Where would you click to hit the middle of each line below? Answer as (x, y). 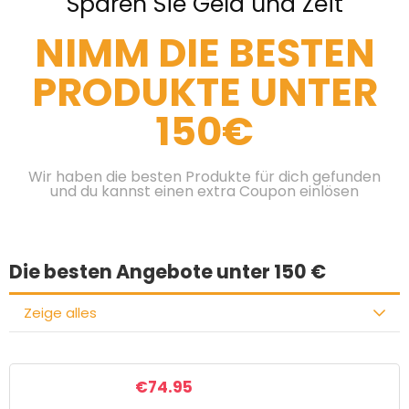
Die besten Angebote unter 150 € (168, 272)
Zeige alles (60, 313)
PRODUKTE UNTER (204, 92)
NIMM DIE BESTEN (204, 53)
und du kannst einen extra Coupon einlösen (204, 191)
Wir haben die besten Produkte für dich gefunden (204, 177)
